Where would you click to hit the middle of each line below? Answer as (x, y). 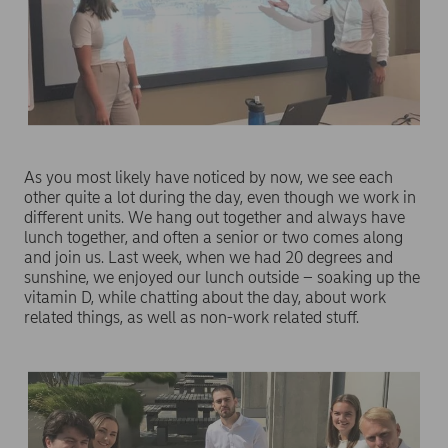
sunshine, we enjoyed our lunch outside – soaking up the (222, 278)
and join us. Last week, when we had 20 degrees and (208, 258)
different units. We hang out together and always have (214, 218)
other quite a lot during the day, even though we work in (220, 198)
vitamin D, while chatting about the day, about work (205, 298)
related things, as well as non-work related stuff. (191, 318)
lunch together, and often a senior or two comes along (213, 238)
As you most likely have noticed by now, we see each (208, 178)
